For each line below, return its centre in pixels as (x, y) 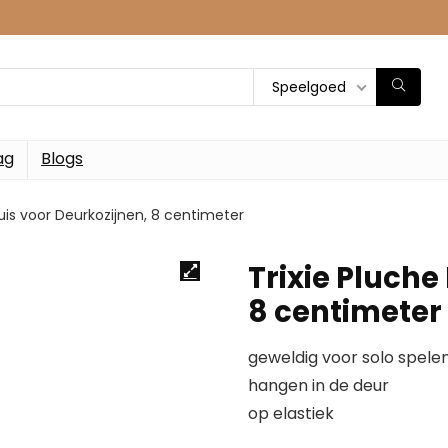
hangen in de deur (318, 385)
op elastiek (291, 413)
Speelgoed (309, 87)
